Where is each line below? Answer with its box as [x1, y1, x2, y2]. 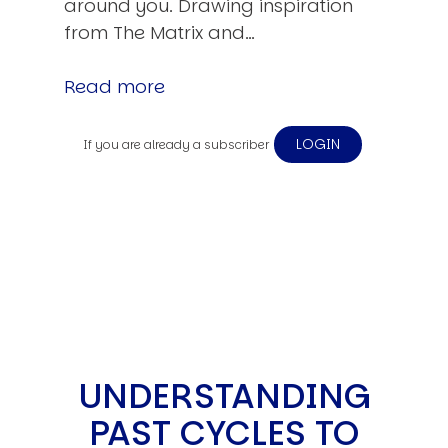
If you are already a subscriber [84, 135, 272, 153]
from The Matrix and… [64, 19, 255, 45]
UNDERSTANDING [78, 371, 370, 420]
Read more [64, 73, 165, 99]
